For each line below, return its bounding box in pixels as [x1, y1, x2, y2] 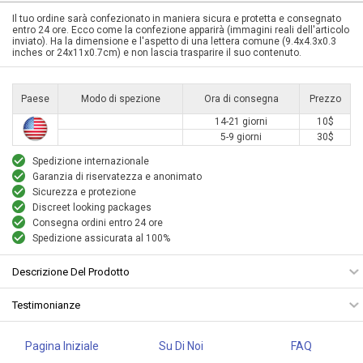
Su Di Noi [159, 339, 204, 352]
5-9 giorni [220, 130, 262, 143]
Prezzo [309, 92, 341, 105]
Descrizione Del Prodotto [12, 265, 130, 278]
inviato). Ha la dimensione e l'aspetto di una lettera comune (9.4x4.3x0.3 [12, 35, 336, 47]
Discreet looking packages [32, 201, 152, 213]
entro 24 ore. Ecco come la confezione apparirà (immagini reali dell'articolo [12, 23, 349, 36]
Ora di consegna [203, 92, 279, 105]
